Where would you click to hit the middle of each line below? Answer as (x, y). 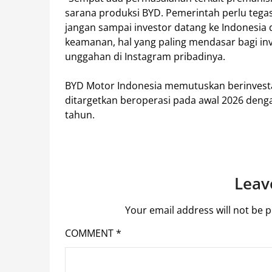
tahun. (80, 115)
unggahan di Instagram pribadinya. (145, 57)
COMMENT (90, 233)
